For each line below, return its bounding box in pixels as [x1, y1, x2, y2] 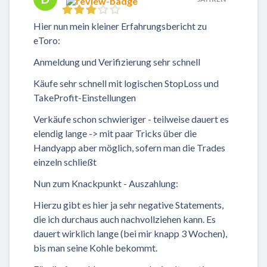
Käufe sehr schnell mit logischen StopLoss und [33, 77, 219, 89]
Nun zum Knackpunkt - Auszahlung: [33, 178, 178, 190]
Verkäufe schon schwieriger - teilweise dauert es [33, 113, 229, 125]
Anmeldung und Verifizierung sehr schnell [33, 56, 200, 68]
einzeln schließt [33, 156, 97, 168]
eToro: [33, 35, 60, 46]
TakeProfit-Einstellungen [33, 92, 136, 104]
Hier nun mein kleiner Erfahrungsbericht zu [33, 20, 207, 32]
